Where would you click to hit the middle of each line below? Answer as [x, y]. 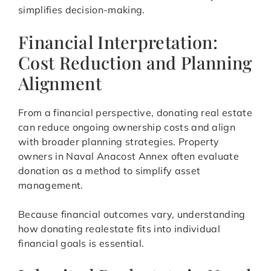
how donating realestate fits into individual [119, 229]
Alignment [60, 83]
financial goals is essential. [81, 243]
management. [51, 185]
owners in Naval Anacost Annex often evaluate [129, 156]
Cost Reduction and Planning [135, 63]
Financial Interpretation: [118, 42]
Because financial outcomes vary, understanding [132, 214]
